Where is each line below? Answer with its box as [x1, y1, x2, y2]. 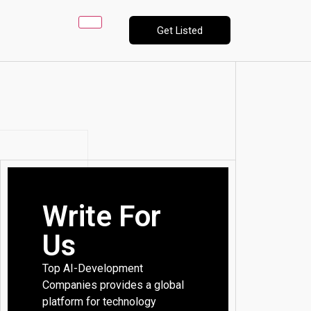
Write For [42, 199, 162, 234]
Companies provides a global [42, 278, 185, 292]
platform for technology [42, 295, 157, 309]
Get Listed [157, 24, 203, 37]
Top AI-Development [42, 262, 144, 276]
